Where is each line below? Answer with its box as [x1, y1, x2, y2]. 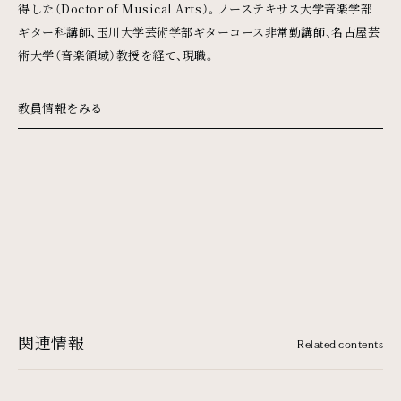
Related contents [297, 338, 383, 351]
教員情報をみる [18, 98, 103, 116]
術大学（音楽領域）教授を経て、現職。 [18, 46, 216, 64]
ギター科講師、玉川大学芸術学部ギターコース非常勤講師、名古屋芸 [18, 22, 380, 40]
